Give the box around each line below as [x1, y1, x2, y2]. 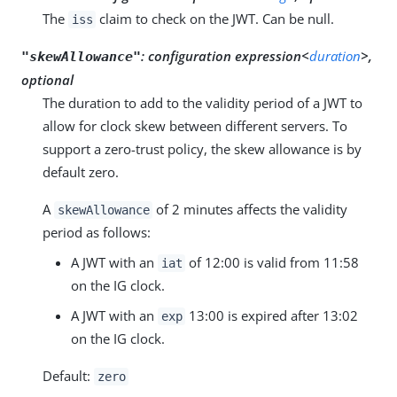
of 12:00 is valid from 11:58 [185, 253, 360, 271]
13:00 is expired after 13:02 [185, 306, 359, 324]
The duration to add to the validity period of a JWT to [43, 93, 362, 112]
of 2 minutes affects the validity [152, 199, 348, 218]
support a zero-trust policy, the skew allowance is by [43, 139, 362, 158]
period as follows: [43, 222, 151, 241]
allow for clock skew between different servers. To [43, 116, 347, 135]
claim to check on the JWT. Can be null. [96, 9, 335, 27]
